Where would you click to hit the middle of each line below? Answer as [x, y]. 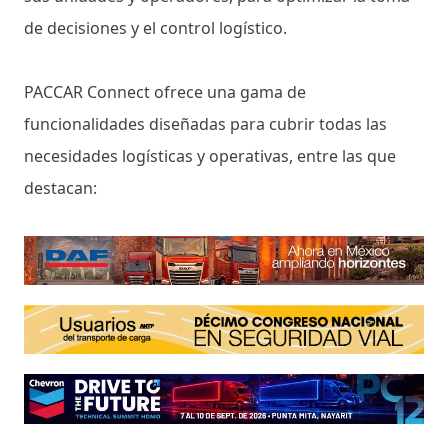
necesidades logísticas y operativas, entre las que [210, 155]
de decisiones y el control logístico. [155, 27]
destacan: [60, 187]
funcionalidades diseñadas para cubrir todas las [205, 123]
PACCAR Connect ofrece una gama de [165, 91]
